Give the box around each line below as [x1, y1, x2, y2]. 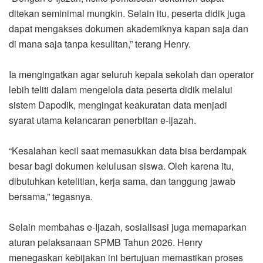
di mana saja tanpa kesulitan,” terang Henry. [9, 36, 191, 50]
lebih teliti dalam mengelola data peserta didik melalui [9, 82, 232, 96]
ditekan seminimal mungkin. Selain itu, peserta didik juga [9, 6, 245, 20]
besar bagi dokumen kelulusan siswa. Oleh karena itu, [9, 159, 234, 173]
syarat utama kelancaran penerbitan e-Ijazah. [9, 113, 196, 127]
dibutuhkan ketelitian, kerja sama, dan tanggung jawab [9, 174, 235, 188]
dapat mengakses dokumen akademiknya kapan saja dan [9, 21, 248, 35]
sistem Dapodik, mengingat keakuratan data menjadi [9, 97, 227, 112]
